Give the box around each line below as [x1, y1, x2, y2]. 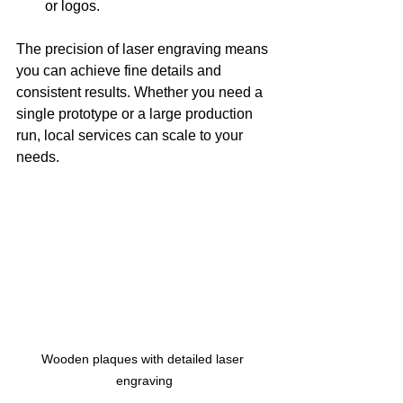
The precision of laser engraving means [16, 40, 272, 57]
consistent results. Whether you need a [16, 84, 266, 100]
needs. [16, 148, 59, 165]
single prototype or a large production [16, 105, 256, 121]
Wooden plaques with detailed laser [40, 351, 247, 366]
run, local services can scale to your [16, 127, 246, 143]
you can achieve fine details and [16, 62, 225, 78]
